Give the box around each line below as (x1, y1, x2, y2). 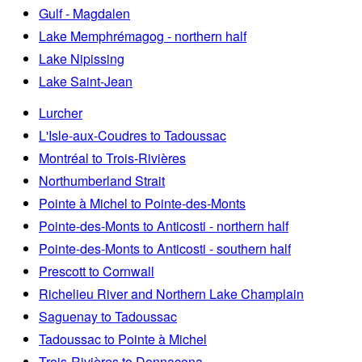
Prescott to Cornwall (39, 261, 154, 280)
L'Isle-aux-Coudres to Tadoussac (39, 125, 226, 145)
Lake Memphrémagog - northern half (39, 26, 246, 45)
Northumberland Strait (39, 170, 165, 190)
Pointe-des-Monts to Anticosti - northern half (39, 216, 288, 235)
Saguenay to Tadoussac (39, 306, 177, 326)
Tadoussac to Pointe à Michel (39, 329, 207, 348)
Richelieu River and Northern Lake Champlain (39, 284, 304, 303)
